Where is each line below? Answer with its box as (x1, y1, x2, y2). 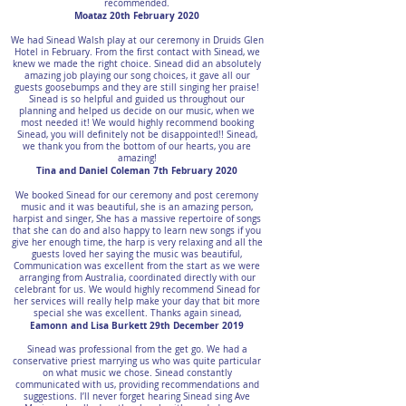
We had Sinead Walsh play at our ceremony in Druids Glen (10, 34, 264, 46)
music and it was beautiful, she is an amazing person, (21, 201, 253, 213)
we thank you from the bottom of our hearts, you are (23, 140, 251, 152)
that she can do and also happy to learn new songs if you (13, 225, 261, 237)
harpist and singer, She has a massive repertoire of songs (13, 213, 261, 225)
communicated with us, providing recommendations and (14, 379, 259, 391)
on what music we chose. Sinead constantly (42, 367, 232, 379)
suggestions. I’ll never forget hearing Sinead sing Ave (24, 391, 250, 402)
